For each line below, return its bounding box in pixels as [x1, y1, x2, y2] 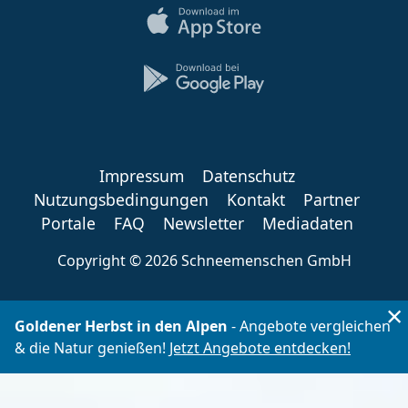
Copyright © [56, 250, 145, 271]
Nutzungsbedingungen [34, 189, 209, 211]
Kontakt [227, 189, 285, 211]
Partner [303, 189, 360, 211]
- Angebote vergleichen [228, 316, 391, 337]
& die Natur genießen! [15, 338, 169, 359]
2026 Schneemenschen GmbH [144, 250, 352, 271]
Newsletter [162, 212, 244, 235]
